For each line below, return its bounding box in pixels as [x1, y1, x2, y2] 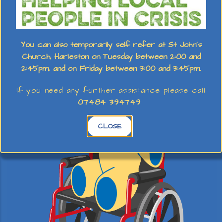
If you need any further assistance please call [16, 84, 206, 96]
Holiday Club [91, 26, 135, 37]
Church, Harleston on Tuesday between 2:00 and [21, 51, 201, 62]
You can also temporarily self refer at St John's [20, 39, 202, 50]
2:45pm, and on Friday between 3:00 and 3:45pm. [21, 62, 201, 74]
